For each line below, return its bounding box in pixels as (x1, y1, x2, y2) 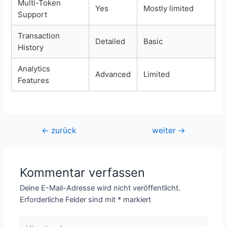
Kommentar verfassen (20, 165, 145, 180)
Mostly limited (143, 4, 194, 14)
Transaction (18, 31, 60, 41)
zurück (49, 125, 76, 135)
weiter (152, 125, 178, 135)
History (18, 43, 44, 53)
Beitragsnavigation (28, 125, 92, 135)
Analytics (18, 64, 51, 74)
